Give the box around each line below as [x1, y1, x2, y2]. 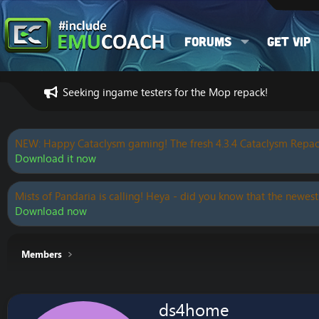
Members [21, 248, 62, 261]
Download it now [15, 151, 96, 166]
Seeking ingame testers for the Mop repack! [63, 84, 268, 100]
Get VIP [267, 33, 311, 49]
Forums [184, 33, 231, 49]
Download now [15, 204, 87, 219]
